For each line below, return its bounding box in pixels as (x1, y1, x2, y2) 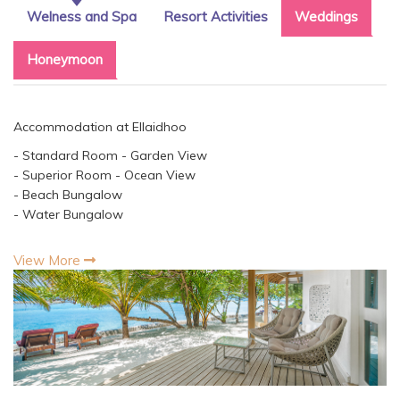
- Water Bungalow (13, 206, 123, 223)
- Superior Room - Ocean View (13, 167, 196, 184)
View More (13, 252, 84, 270)
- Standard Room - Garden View (13, 147, 207, 164)
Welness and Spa (27, 8, 137, 26)
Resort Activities (163, 8, 268, 26)
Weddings (295, 8, 358, 26)
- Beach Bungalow (13, 187, 122, 204)
